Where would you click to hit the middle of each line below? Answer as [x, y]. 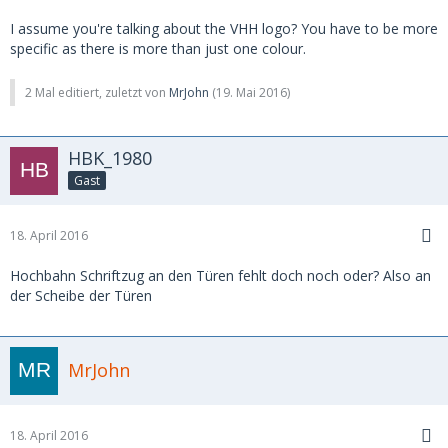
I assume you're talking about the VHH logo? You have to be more [224, 28]
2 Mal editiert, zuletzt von [97, 92]
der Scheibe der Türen [81, 295]
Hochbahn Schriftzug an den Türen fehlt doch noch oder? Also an [220, 275]
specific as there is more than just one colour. [158, 48]
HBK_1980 [110, 157]
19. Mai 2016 [251, 92]
